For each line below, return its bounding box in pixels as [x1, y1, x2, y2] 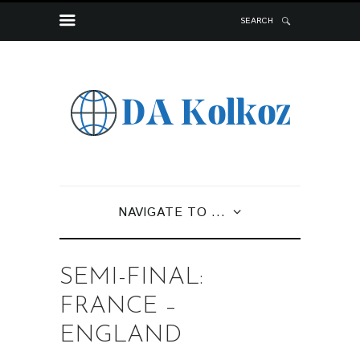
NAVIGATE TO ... [118, 202, 226, 222]
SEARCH [240, 15, 274, 27]
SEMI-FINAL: [59, 264, 203, 290]
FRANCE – [59, 293, 177, 319]
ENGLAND [59, 322, 182, 348]
